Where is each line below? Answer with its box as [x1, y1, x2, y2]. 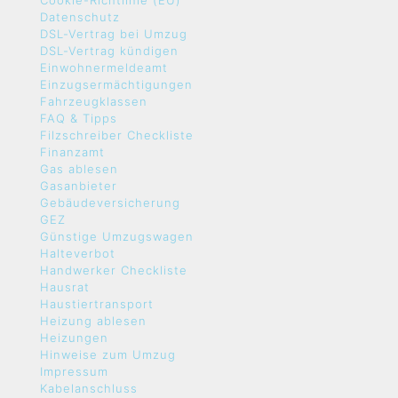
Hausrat [40, 280, 90, 294]
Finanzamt [40, 145, 105, 159]
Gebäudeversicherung [40, 195, 180, 210]
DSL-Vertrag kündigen [40, 44, 179, 58]
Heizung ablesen [40, 314, 147, 328]
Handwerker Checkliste [40, 263, 187, 277]
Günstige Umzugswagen [40, 229, 194, 243]
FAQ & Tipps [40, 111, 117, 125]
